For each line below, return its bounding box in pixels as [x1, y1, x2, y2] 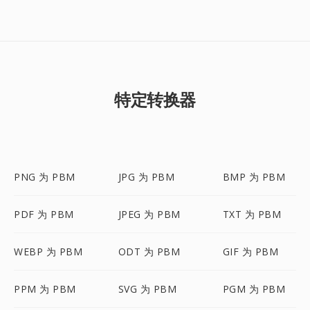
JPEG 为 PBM [118, 208, 181, 221]
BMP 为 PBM [222, 170, 286, 183]
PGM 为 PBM [222, 282, 286, 295]
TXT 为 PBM [222, 208, 282, 221]
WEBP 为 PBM [14, 245, 82, 258]
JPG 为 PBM [118, 170, 175, 183]
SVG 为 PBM [118, 282, 177, 295]
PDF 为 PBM [14, 208, 74, 221]
